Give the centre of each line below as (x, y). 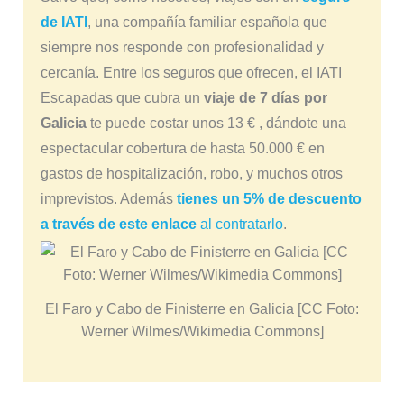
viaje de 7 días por (265, 98)
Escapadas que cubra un (122, 98)
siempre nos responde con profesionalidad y (182, 48)
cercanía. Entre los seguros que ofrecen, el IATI (191, 73)
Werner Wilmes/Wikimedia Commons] (202, 332)
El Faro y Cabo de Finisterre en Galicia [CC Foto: (202, 309)
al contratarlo (239, 225)
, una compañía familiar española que (207, 23)
